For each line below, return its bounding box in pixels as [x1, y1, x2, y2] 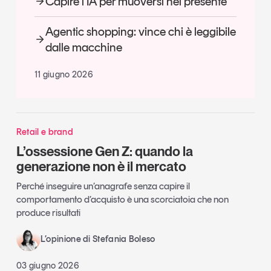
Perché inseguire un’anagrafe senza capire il [16, 180, 190, 192]
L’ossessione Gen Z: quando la [16, 143, 193, 159]
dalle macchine [45, 40, 122, 55]
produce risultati [16, 207, 80, 219]
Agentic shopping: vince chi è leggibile [45, 24, 236, 39]
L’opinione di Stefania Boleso [40, 233, 155, 245]
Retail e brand [16, 126, 74, 137]
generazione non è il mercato [16, 158, 186, 174]
